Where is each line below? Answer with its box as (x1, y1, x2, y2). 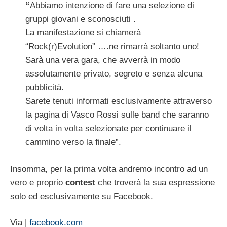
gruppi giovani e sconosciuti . (25, 14, 136, 24)
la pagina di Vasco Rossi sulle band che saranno (25, 110, 209, 120)
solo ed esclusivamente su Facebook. (10, 191, 153, 201)
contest (63, 177, 95, 187)
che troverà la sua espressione (95, 177, 215, 187)
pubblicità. (25, 83, 64, 93)
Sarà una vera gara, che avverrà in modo (25, 55, 180, 65)
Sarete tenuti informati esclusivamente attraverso (25, 96, 212, 106)
